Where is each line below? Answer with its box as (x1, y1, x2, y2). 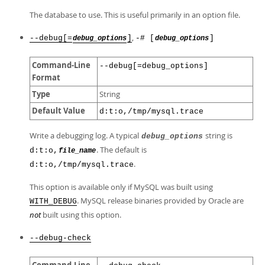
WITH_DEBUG (30, 197, 77, 206)
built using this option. (41, 209, 121, 220)
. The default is (96, 144, 147, 155)
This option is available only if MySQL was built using (30, 182, 213, 192)
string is (203, 130, 232, 141)
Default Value (32, 105, 85, 116)
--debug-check (30, 234, 91, 243)
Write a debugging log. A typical (30, 130, 141, 141)
